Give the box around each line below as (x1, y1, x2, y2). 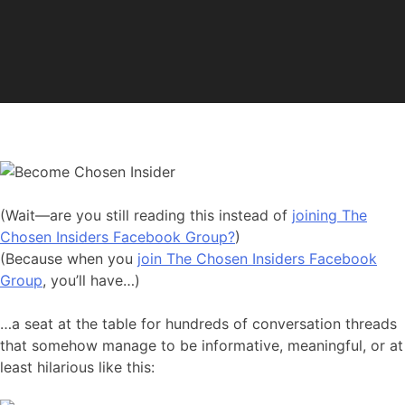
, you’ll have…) (42, 271, 140, 290)
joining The (292, 206, 367, 225)
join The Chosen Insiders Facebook (137, 250, 377, 268)
